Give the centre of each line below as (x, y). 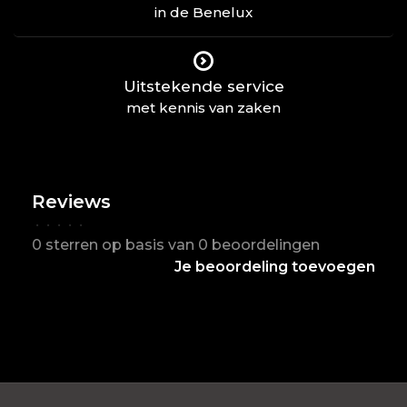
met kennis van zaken (203, 108)
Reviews (71, 202)
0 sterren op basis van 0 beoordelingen (176, 245)
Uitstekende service (203, 86)
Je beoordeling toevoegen (275, 267)
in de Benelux (203, 12)
